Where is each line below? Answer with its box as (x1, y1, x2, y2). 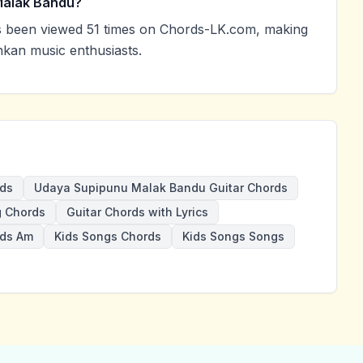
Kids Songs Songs (182, 229, 284, 244)
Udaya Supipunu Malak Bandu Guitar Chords (34, 181, 288, 195)
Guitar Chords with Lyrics (66, 205, 208, 220)
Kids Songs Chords (54, 229, 161, 244)
